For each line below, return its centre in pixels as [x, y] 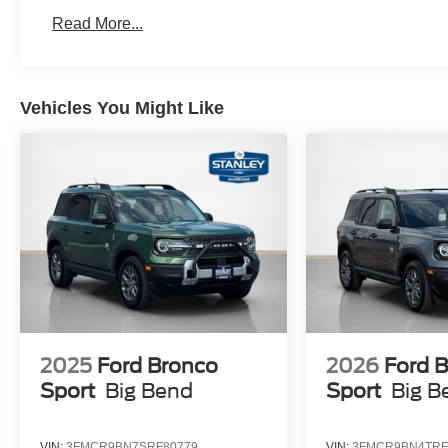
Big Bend [149, 391]
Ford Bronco [157, 366]
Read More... [98, 23]
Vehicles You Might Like [122, 107]
